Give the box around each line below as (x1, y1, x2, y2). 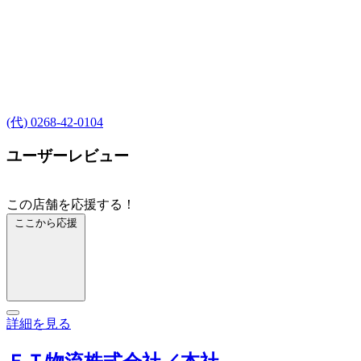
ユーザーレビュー (6, 147, 129, 165)
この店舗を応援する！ (6, 197, 135, 211)
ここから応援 (15, 216, 77, 229)
